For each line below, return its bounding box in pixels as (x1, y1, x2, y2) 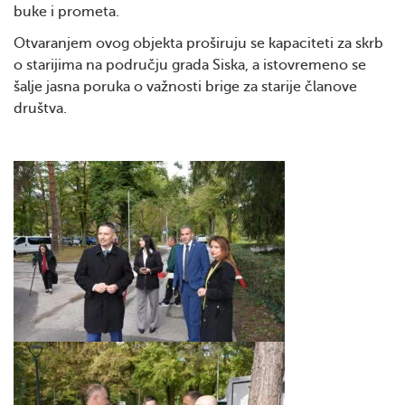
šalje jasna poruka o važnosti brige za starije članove (14, 79, 357, 95)
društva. (14, 100, 67, 117)
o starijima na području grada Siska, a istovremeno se (14, 57, 366, 73)
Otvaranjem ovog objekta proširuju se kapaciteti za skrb (14, 35, 383, 52)
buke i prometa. (14, 4, 119, 20)
